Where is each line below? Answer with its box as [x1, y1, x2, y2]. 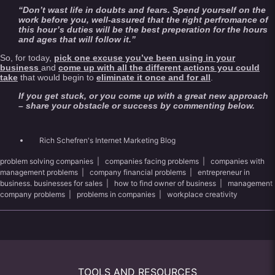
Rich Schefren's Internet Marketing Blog [39, 136, 176, 145]
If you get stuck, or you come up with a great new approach [18, 91, 268, 101]
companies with [211, 157, 265, 166]
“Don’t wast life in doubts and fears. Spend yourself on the [18, 5, 266, 15]
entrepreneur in [198, 168, 250, 177]
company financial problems [90, 168, 186, 177]
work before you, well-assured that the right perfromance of [18, 15, 268, 25]
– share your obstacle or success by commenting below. [18, 101, 255, 110]
